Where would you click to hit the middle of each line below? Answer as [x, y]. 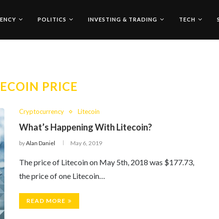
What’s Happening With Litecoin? [86, 127]
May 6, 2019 [86, 143]
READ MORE [46, 201]
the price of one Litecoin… [62, 176]
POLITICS [52, 19]
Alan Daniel [41, 143]
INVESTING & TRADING [123, 19]
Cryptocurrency [42, 111]
